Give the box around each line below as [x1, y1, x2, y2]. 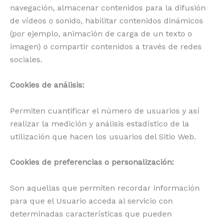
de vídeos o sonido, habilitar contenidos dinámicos [10, 15, 203, 25]
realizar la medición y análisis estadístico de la [10, 118, 189, 128]
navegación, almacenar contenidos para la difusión [10, 2, 206, 12]
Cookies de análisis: [10, 80, 84, 90]
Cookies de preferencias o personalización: [10, 157, 174, 167]
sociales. [10, 54, 42, 64]
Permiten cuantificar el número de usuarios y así [10, 106, 200, 115]
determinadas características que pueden [10, 209, 172, 219]
